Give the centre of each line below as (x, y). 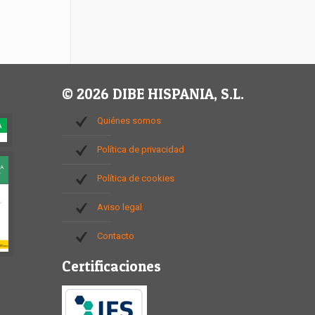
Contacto (116, 236)
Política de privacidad (141, 149)
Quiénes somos (129, 121)
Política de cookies (136, 178)
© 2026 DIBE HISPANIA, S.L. (153, 94)
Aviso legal (120, 207)
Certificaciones (111, 266)
